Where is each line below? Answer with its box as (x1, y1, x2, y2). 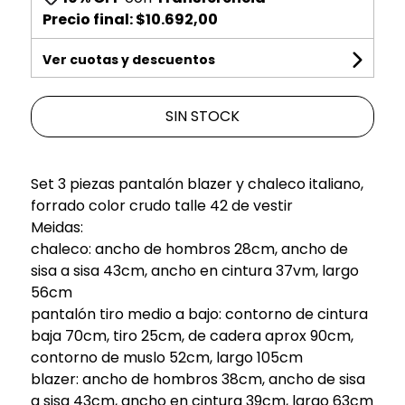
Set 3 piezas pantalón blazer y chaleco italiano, (30, 173, 363, 194)
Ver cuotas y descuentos (42, 50, 215, 69)
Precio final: (42, 8, 136, 30)
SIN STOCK (165, 105, 240, 127)
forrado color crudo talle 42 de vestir (30, 194, 293, 216)
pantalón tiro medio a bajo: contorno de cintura (30, 303, 368, 325)
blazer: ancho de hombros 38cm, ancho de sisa (30, 368, 365, 390)
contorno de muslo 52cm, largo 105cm (30, 346, 303, 368)
